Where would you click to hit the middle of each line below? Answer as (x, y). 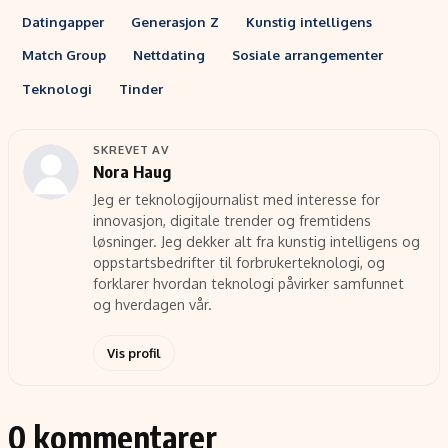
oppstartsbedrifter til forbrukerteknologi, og (238, 263)
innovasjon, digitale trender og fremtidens (231, 221)
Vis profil (133, 352)
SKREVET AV (131, 150)
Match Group (63, 55)
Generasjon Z (174, 21)
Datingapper (62, 21)
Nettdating (168, 55)
